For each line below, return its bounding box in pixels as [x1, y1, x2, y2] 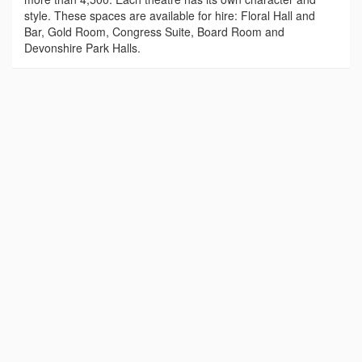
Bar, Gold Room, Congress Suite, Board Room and [24, 23, 284, 40]
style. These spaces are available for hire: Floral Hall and [24, 7, 315, 23]
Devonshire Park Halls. [24, 40, 141, 56]
